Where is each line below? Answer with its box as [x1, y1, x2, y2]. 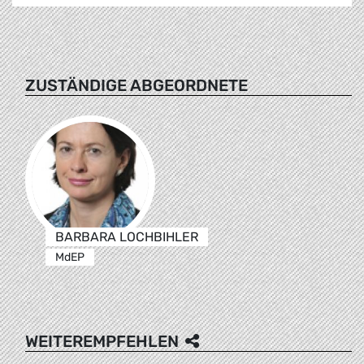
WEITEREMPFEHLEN [25, 331, 179, 351]
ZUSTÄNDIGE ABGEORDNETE [25, 76, 248, 95]
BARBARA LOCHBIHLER [54, 229, 198, 245]
